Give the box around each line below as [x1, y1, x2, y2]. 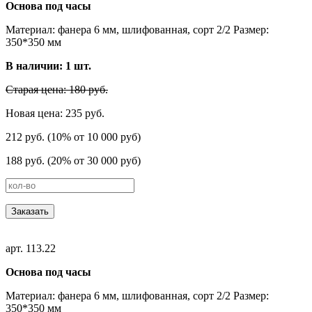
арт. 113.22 [6, 242, 56, 254]
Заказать [11, 205, 49, 217]
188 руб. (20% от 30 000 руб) [6, 154, 141, 166]
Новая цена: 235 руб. [6, 107, 104, 119]
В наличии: [6, 59, 65, 72]
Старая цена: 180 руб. [6, 83, 108, 95]
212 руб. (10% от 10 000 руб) [6, 130, 141, 143]
